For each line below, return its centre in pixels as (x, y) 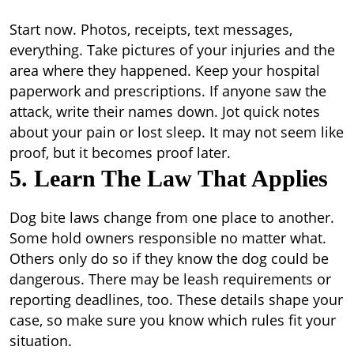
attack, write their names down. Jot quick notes (165, 111)
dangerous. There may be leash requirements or (170, 279)
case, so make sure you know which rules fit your (173, 320)
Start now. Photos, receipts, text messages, (151, 29)
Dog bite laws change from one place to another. (172, 217)
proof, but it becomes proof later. (120, 153)
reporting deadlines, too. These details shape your (176, 299)
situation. (41, 341)
